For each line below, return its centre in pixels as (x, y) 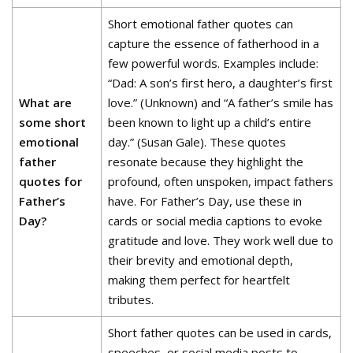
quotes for (51, 181)
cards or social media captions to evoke (216, 221)
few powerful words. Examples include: (214, 63)
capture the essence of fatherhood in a (214, 43)
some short (53, 122)
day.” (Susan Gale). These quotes (197, 142)
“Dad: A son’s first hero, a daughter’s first (221, 83)
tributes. (131, 299)
